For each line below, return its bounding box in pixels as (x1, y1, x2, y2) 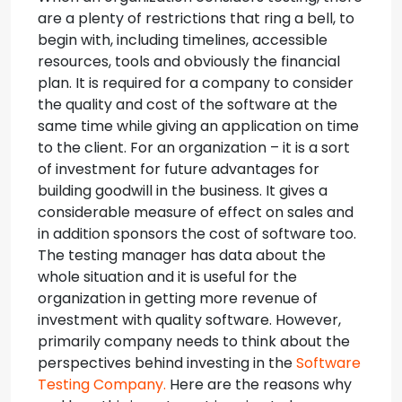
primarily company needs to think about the (38, 331, 350, 352)
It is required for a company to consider (75, 73, 354, 93)
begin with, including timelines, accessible (38, 30, 328, 50)
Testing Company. (38, 374, 166, 395)
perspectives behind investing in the (38, 353, 296, 373)
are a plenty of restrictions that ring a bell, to (38, 8, 354, 29)
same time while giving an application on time (38, 116, 359, 136)
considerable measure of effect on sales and (38, 202, 354, 223)
